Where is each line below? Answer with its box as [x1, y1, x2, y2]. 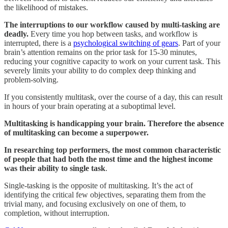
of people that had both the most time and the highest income [4, 154, 213, 163]
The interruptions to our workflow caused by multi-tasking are [4, 20, 220, 29]
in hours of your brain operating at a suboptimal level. [4, 101, 176, 110]
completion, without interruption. [4, 208, 111, 217]
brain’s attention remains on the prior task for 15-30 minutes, [4, 47, 197, 56]
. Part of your [178, 38, 220, 47]
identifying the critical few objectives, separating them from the [4, 190, 206, 199]
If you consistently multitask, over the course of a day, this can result [4, 92, 222, 101]
